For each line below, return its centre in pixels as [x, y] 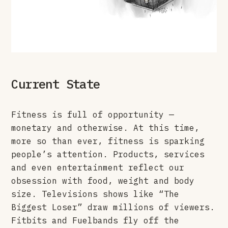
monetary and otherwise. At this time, [106, 127]
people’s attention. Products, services [108, 154]
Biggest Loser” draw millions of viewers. [113, 207]
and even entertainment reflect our [98, 167]
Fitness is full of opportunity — [93, 114]
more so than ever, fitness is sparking [108, 141]
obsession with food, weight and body [103, 180]
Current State [56, 84]
